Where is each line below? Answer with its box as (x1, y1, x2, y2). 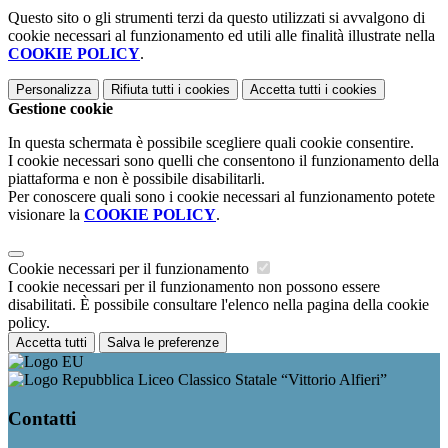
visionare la (8, 206, 84, 224)
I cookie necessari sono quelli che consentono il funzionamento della (8, 152, 439, 170)
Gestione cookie (8, 100, 113, 118)
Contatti (8, 407, 76, 429)
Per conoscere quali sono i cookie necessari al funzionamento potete (8, 188, 435, 206)
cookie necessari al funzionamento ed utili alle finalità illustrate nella (8, 27, 435, 45)
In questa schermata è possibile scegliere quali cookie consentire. (8, 134, 414, 152)
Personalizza (16, 82, 91, 98)
